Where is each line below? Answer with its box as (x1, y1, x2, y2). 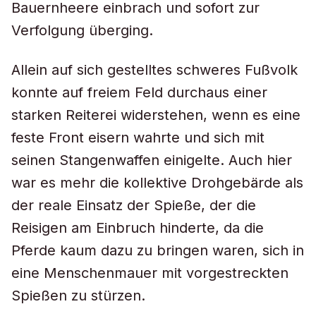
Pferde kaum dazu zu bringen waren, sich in (11, 242, 304, 259)
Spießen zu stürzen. (11, 287, 145, 304)
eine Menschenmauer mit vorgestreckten (11, 265, 288, 281)
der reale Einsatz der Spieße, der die (11, 197, 256, 214)
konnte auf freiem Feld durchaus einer (11, 84, 267, 101)
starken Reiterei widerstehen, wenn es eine (11, 107, 300, 123)
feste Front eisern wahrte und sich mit (11, 129, 265, 146)
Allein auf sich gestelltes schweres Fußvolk (11, 61, 298, 78)
